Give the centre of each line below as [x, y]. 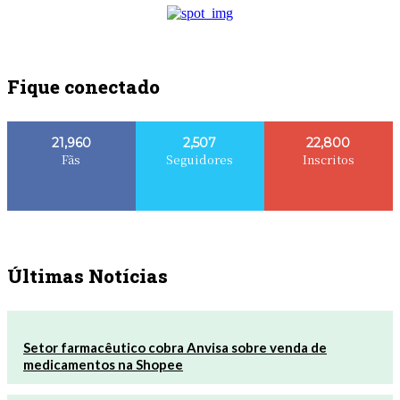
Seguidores [200, 160]
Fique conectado [83, 87]
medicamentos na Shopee [103, 365]
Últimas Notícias [87, 276]
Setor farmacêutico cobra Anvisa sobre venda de [175, 348]
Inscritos [328, 160]
